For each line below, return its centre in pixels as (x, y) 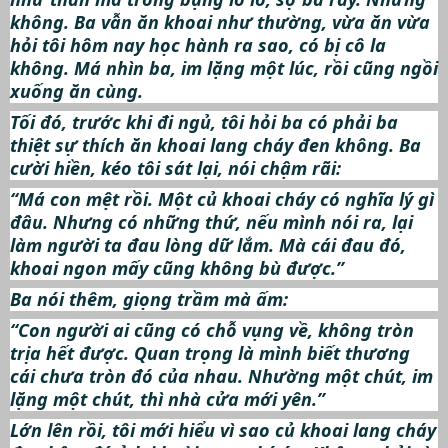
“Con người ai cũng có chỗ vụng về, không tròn (212, 329)
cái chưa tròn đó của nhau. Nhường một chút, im (221, 375)
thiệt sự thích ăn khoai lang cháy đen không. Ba (215, 145)
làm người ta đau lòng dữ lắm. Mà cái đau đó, (208, 245)
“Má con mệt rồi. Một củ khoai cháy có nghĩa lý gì (222, 199)
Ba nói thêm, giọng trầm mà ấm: (149, 299)
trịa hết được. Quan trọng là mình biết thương (210, 352)
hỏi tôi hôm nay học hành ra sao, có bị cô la (198, 45)
